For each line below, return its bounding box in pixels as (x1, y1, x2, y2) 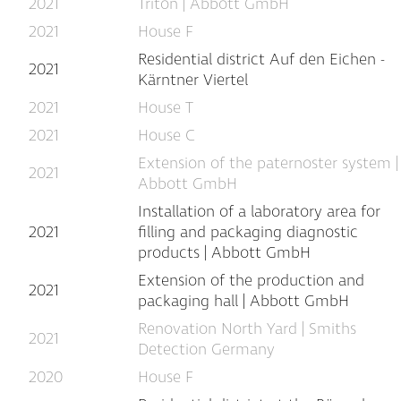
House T (138, 97, 193, 119)
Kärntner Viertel (138, 69, 248, 91)
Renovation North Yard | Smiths (138, 318, 356, 340)
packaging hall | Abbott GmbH (138, 290, 349, 312)
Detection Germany (138, 338, 275, 361)
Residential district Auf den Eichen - (138, 48, 384, 71)
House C (138, 124, 195, 147)
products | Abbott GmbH (138, 242, 311, 264)
